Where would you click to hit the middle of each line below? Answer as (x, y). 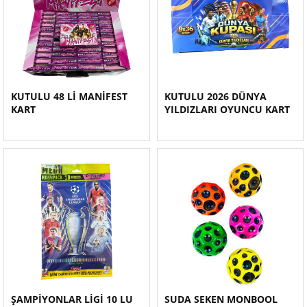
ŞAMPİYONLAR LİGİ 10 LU (72, 299)
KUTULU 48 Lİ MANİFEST (69, 96)
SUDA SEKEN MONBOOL (221, 299)
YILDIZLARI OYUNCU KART (227, 109)
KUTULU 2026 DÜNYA (216, 96)
